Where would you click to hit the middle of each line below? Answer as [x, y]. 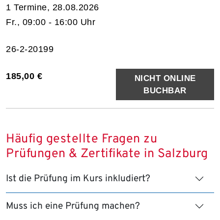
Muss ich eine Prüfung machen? [73, 206]
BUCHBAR [165, 90]
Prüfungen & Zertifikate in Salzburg [107, 154]
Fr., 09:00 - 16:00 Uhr [51, 22]
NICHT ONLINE [165, 78]
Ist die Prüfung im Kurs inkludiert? [78, 179]
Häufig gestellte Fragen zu [82, 139]
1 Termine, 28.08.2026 [53, 7]
